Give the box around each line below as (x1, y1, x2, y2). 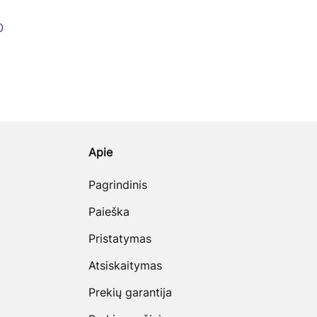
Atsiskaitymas (88, 258, 162, 273)
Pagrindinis (88, 178, 147, 192)
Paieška (88, 204, 129, 219)
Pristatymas (88, 231, 151, 246)
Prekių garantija (88, 285, 172, 300)
